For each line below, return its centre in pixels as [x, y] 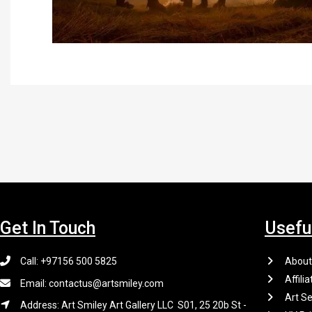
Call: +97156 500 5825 [69, 261]
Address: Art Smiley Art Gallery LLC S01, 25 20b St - [133, 305]
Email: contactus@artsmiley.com [92, 283]
